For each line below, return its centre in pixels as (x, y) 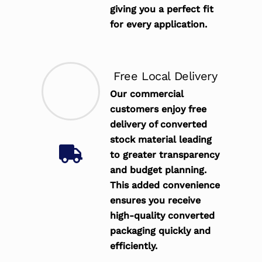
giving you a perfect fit (162, 9)
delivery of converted (159, 124)
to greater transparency (165, 154)
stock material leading (161, 139)
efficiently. (134, 246)
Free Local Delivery (166, 76)
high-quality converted (163, 215)
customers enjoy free (158, 109)
